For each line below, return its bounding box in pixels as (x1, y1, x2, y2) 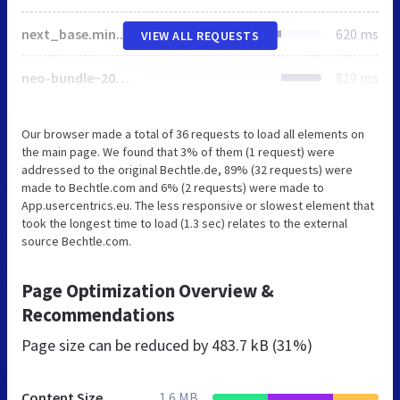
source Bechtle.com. (21, 232, 131, 249)
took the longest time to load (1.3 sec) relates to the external (21, 214, 347, 231)
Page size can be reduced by (21, 334, 212, 355)
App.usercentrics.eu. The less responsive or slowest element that (21, 196, 374, 213)
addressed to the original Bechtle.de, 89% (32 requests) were (21, 161, 353, 178)
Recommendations (21, 302, 175, 327)
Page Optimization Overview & (21, 278, 274, 303)
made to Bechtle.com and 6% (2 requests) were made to (21, 179, 324, 196)
